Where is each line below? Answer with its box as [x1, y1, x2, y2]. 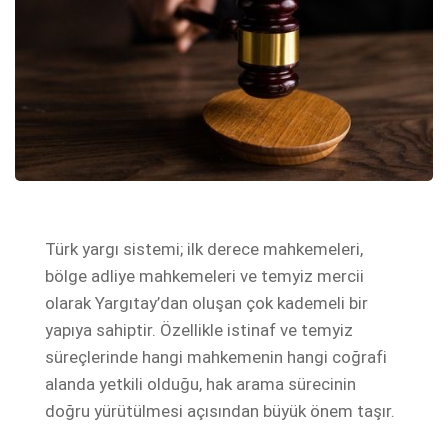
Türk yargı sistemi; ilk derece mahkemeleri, [45, 238, 363, 259]
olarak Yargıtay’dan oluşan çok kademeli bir [45, 292, 368, 313]
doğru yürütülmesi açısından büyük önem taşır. [45, 400, 395, 421]
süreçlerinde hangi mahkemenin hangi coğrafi [45, 346, 387, 367]
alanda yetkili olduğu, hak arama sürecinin [45, 373, 356, 394]
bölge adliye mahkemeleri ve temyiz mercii [45, 265, 364, 286]
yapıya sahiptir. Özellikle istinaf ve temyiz [45, 319, 353, 340]
